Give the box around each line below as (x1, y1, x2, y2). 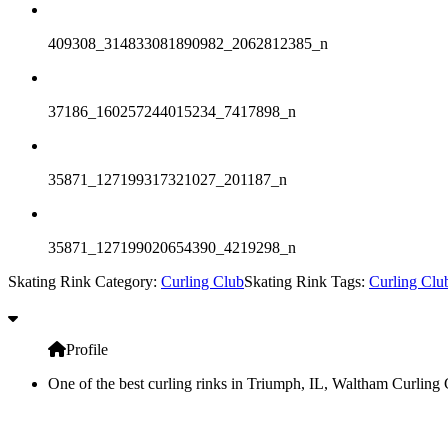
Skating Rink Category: (8, 273, 161, 291)
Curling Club (161, 273, 244, 291)
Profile (66, 341, 108, 359)
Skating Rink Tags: (244, 273, 369, 291)
